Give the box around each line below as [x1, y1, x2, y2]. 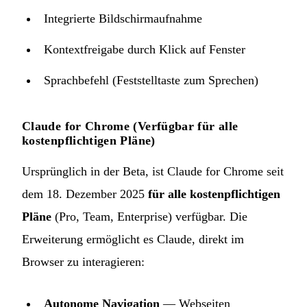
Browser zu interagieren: [22, 254, 145, 269]
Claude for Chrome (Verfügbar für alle [22, 119, 238, 133]
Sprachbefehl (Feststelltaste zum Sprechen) [44, 73, 258, 87]
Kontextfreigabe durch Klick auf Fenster [44, 42, 245, 56]
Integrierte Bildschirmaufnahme [44, 11, 202, 25]
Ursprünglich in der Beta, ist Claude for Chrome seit [22, 164, 284, 178]
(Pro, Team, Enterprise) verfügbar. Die [51, 209, 247, 223]
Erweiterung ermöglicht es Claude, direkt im [22, 232, 244, 246]
